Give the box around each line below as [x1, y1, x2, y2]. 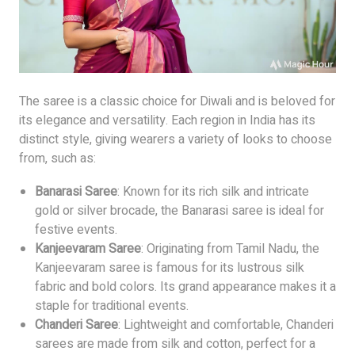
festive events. [35, 219, 117, 239]
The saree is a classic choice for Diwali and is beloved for [19, 91, 335, 111]
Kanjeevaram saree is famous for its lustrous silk [35, 258, 304, 277]
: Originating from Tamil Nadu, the [141, 239, 319, 258]
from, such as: [19, 148, 96, 168]
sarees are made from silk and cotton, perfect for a [35, 334, 315, 353]
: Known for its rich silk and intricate [117, 181, 309, 201]
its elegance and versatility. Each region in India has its [19, 110, 315, 130]
